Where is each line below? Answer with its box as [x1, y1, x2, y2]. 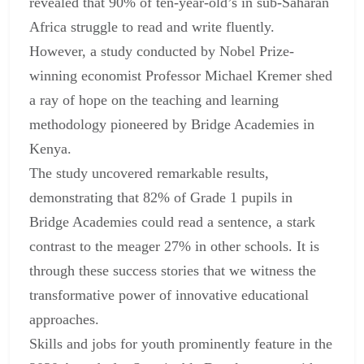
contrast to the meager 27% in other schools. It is [29, 238, 319, 255]
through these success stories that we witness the [29, 262, 316, 279]
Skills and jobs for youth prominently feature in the [29, 336, 332, 353]
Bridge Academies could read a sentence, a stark [29, 214, 315, 231]
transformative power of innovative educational [29, 287, 309, 304]
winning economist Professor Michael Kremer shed [29, 67, 332, 84]
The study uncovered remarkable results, [29, 165, 269, 182]
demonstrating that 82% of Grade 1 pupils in [29, 189, 292, 206]
